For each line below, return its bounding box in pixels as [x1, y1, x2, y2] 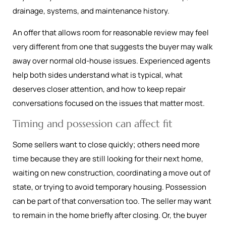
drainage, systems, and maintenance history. [13, 6, 169, 16]
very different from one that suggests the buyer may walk [13, 41, 212, 52]
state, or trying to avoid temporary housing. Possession [13, 182, 206, 192]
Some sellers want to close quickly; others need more [13, 139, 200, 150]
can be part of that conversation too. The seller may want [13, 196, 211, 206]
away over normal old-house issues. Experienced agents [13, 55, 210, 66]
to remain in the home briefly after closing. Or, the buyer [13, 210, 207, 220]
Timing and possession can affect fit [13, 118, 173, 130]
